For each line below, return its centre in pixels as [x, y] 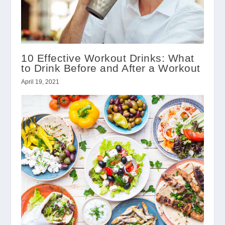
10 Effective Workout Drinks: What [108, 58]
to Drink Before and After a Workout [111, 68]
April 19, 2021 [40, 82]
